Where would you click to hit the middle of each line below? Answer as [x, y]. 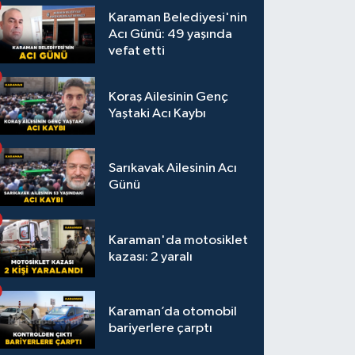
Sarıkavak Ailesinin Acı [173, 169]
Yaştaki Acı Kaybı [158, 114]
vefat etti [137, 51]
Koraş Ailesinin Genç [169, 97]
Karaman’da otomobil [173, 311]
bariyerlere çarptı [161, 328]
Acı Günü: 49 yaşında [171, 34]
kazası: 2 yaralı [151, 257]
